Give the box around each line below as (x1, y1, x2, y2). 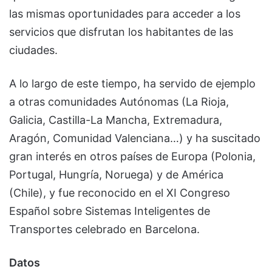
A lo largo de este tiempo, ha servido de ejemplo (9, 76, 256, 90)
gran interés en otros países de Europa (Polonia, (9, 149, 256, 163)
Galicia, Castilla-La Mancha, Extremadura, (9, 113, 222, 126)
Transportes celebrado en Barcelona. (9, 222, 200, 236)
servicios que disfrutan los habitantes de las (9, 25, 233, 38)
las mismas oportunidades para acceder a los (9, 7, 240, 20)
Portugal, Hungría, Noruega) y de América (9, 168, 223, 181)
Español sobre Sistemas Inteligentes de (9, 204, 210, 217)
